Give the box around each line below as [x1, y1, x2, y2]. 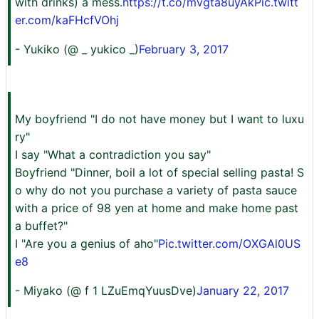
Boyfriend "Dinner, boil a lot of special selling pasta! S [15, 165, 304, 179]
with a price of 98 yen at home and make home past [15, 201, 298, 215]
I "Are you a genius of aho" [15, 236, 158, 251]
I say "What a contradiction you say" [15, 147, 211, 162]
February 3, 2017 [139, 42, 229, 56]
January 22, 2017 [197, 283, 289, 298]
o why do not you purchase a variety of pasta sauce [15, 183, 297, 197]
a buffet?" [15, 219, 68, 233]
